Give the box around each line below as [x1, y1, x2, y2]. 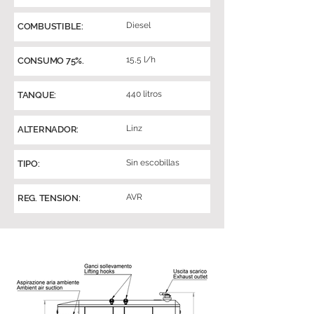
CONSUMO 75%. [18, 55, 84, 66]
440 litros [126, 89, 162, 99]
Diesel [126, 20, 151, 30]
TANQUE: [18, 90, 57, 100]
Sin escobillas [126, 158, 179, 168]
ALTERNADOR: [18, 124, 79, 135]
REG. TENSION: [18, 193, 81, 203]
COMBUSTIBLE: [18, 21, 83, 32]
